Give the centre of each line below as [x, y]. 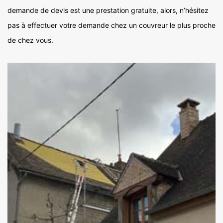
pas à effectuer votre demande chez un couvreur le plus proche [111, 25]
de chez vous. [30, 40]
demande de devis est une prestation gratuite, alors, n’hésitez [108, 10]
